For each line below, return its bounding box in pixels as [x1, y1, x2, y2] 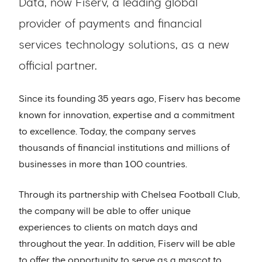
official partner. [19, 60, 97, 72]
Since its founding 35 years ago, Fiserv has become [19, 94, 240, 104]
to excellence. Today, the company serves [19, 127, 196, 136]
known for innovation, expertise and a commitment [19, 111, 235, 120]
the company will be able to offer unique [19, 206, 191, 216]
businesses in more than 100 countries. [19, 160, 187, 169]
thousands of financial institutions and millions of [19, 143, 230, 153]
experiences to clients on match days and [19, 223, 198, 232]
